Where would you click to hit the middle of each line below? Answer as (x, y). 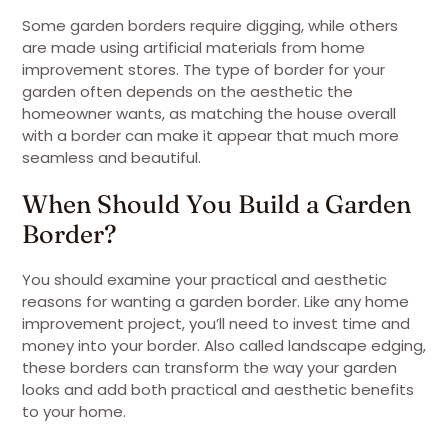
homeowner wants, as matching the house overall (209, 113)
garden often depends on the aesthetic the (187, 91)
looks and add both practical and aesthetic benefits (218, 389)
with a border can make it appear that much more (210, 135)
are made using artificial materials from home (193, 47)
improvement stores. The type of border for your (203, 69)
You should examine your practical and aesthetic (204, 279)
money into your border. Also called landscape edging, (224, 345)
